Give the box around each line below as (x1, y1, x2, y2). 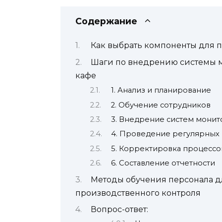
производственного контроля (75, 188, 201, 198)
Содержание (75, 15, 137, 26)
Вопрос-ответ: (90, 204, 148, 214)
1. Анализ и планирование (111, 86, 211, 95)
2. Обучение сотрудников (111, 100, 211, 110)
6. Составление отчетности (111, 159, 215, 168)
